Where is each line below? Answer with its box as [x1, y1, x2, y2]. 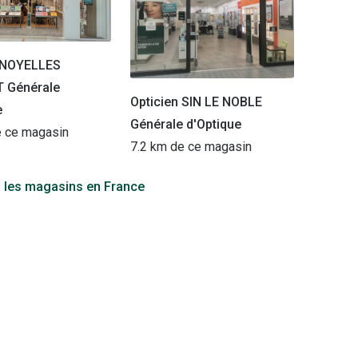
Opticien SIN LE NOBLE [129, 93, 262, 109]
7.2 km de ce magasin [129, 138, 252, 154]
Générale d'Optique [129, 116, 241, 132]
